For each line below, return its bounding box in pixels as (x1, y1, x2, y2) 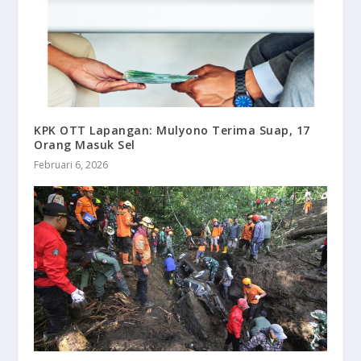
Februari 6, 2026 (34, 158, 109, 172)
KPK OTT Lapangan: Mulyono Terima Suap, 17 (34, 122, 310, 139)
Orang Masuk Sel (34, 137, 135, 153)
